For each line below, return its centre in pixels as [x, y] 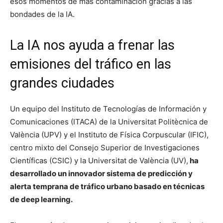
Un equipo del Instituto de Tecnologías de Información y [108, 109]
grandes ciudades [62, 83]
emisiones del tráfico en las [91, 64]
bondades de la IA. [42, 14]
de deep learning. [41, 199]
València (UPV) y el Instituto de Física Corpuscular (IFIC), [109, 134]
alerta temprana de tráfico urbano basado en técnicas [107, 186]
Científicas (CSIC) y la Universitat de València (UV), [99, 160]
